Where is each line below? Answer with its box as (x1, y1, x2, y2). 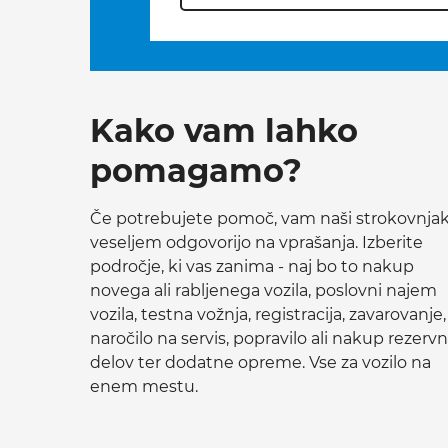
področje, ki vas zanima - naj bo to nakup (90, 256, 414, 276)
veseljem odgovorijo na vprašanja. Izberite (90, 232, 423, 252)
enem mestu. (90, 376, 198, 396)
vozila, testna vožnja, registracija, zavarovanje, (90, 304, 446, 324)
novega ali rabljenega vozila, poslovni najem (90, 280, 437, 300)
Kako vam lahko (90, 110, 358, 150)
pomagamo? (90, 150, 302, 190)
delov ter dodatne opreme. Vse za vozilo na (90, 352, 431, 372)
